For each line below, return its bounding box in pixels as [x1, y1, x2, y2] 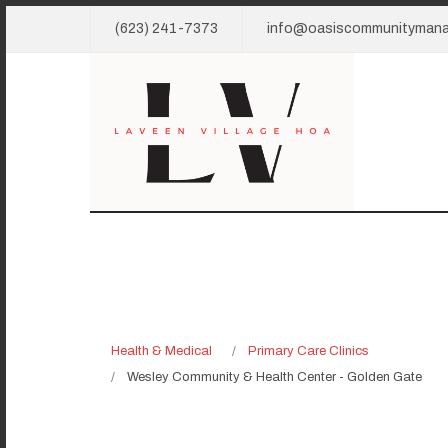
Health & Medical [111, 344, 212, 359]
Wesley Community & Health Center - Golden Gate [127, 370, 422, 385]
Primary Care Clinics [248, 344, 369, 359]
